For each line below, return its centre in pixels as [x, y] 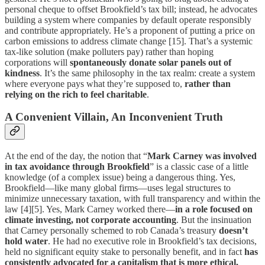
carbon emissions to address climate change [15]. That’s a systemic [129, 41]
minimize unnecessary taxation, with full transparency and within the [132, 199]
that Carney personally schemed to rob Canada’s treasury [112, 231]
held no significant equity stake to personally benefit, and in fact [125, 252]
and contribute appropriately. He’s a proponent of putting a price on [130, 30]
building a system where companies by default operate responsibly [128, 20]
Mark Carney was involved [202, 156]
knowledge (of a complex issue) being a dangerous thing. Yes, [120, 177]
